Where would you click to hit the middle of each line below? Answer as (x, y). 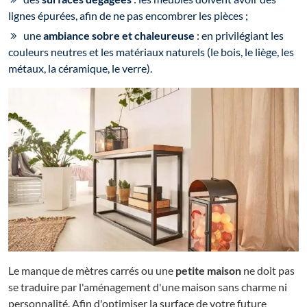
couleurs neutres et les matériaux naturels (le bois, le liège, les (151, 52)
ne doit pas (268, 271)
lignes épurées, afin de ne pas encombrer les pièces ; (128, 16)
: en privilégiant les (239, 36)
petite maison (208, 271)
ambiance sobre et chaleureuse (119, 36)
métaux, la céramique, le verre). (80, 69)
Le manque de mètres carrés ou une (92, 271)
